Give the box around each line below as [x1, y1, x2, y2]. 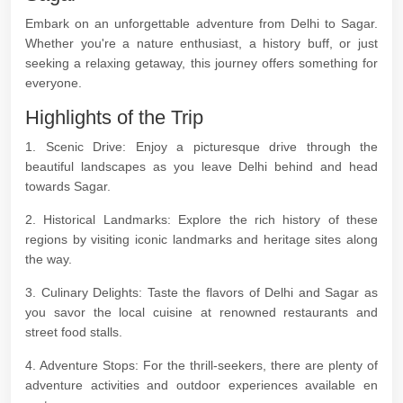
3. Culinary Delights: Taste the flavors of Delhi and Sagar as [25, 285, 378, 300]
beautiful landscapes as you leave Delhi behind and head [25, 159, 378, 174]
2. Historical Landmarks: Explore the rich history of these [25, 212, 378, 227]
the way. [25, 252, 72, 266]
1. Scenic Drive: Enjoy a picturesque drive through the [25, 139, 378, 154]
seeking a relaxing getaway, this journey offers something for [25, 56, 378, 70]
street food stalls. [25, 325, 122, 339]
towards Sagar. [25, 179, 111, 193]
